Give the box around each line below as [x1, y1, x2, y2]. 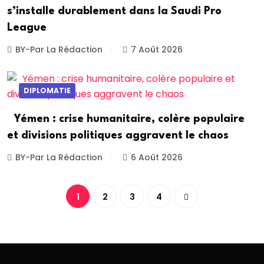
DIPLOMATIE [24, 85, 71, 95]
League [7, 22, 47, 34]
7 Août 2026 [131, 44, 183, 56]
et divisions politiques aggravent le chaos [7, 130, 229, 141]
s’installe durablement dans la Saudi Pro [7, 6, 222, 17]
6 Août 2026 [131, 151, 183, 163]
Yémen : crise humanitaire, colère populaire [7, 113, 245, 124]
